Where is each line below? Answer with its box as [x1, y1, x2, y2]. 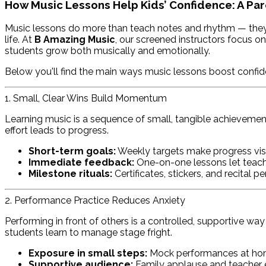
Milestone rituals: [28, 168, 112, 180]
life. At [5, 34, 34, 46]
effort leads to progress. [5, 125, 109, 137]
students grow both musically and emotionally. [5, 45, 210, 57]
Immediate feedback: [28, 157, 134, 169]
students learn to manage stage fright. [5, 227, 172, 239]
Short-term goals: [28, 145, 116, 157]
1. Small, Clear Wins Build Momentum [5, 93, 167, 104]
